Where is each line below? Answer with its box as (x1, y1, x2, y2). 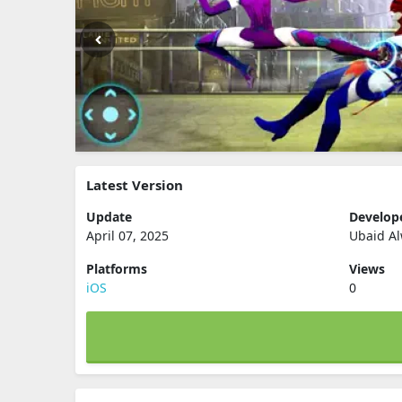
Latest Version (86, 176, 183, 194)
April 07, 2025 (86, 227, 169, 244)
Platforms (86, 260, 147, 277)
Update (86, 208, 132, 225)
